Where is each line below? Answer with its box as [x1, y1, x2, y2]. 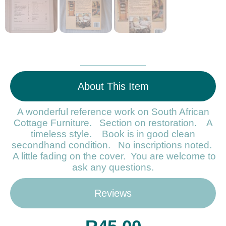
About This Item [77, 81, 149, 92]
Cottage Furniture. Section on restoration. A [13, 118, 213, 129]
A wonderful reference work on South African [17, 106, 209, 118]
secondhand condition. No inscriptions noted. [12, 140, 214, 151]
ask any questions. [72, 162, 154, 173]
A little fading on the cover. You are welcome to [10, 151, 216, 162]
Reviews [94, 188, 132, 199]
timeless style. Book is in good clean [31, 129, 195, 140]
